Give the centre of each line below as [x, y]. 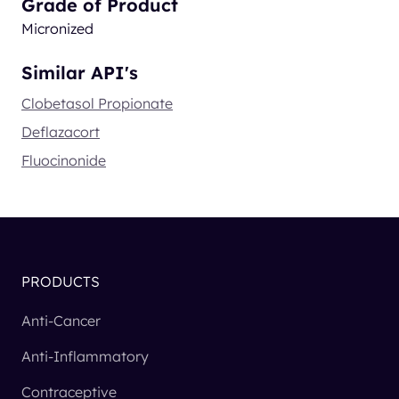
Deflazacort [61, 132]
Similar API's [80, 73]
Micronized [57, 29]
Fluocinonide [64, 161]
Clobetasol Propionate [97, 104]
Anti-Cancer [61, 321]
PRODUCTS [61, 282]
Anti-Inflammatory [85, 357]
